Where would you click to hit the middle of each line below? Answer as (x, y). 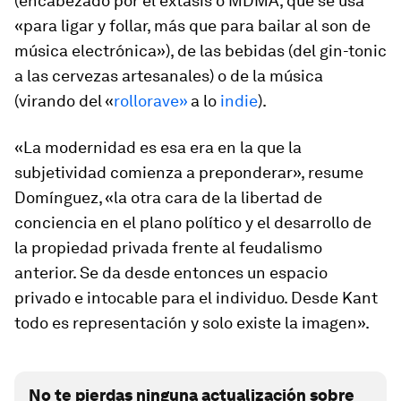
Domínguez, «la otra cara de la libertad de (168, 197)
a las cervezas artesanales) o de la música (169, 76)
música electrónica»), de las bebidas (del (167, 51)
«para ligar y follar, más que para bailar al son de (192, 26)
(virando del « (64, 101)
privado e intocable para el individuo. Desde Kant (196, 298)
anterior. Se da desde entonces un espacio (171, 273)
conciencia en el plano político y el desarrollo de (193, 222)
